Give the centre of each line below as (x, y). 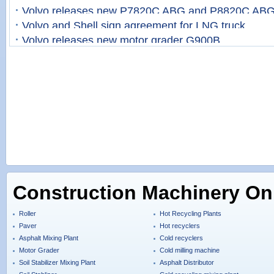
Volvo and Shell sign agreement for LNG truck (134, 26)
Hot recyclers (180, 226)
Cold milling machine (190, 250)
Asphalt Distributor (187, 263)
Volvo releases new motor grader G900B (121, 40)
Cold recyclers (181, 238)
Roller (28, 214)
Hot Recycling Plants (191, 214)
